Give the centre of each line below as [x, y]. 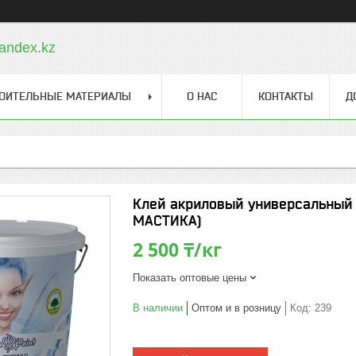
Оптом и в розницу [236, 308]
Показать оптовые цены [190, 278]
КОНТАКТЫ [286, 96]
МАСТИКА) [167, 221]
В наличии [158, 308]
